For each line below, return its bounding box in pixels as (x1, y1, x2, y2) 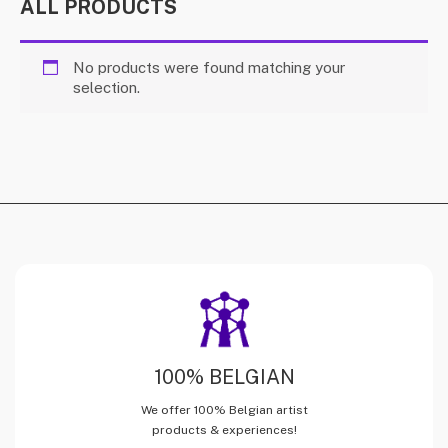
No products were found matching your (72, 58, 345, 76)
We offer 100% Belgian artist (140, 402, 308, 417)
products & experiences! (151, 422, 297, 437)
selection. (72, 78, 140, 96)
